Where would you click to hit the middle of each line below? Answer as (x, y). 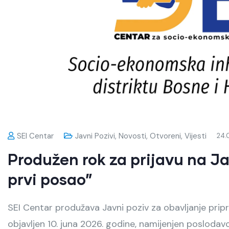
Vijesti (196, 136)
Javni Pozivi (95, 136)
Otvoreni (165, 136)
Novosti (132, 136)
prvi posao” (50, 179)
